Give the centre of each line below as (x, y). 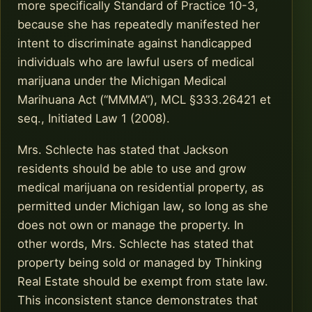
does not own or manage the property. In (131, 225)
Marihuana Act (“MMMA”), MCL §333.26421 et (144, 99)
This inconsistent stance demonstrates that (138, 301)
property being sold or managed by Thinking (140, 263)
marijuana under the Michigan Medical (122, 80)
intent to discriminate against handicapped (134, 43)
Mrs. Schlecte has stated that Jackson (123, 150)
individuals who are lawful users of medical (136, 62)
